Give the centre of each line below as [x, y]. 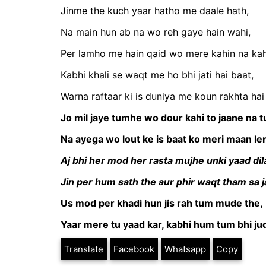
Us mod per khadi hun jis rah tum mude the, [162, 203]
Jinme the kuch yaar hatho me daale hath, [155, 10]
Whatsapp [185, 249]
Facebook [134, 249]
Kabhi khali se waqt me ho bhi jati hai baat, [157, 75]
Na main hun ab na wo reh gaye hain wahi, [156, 32]
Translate [84, 249]
